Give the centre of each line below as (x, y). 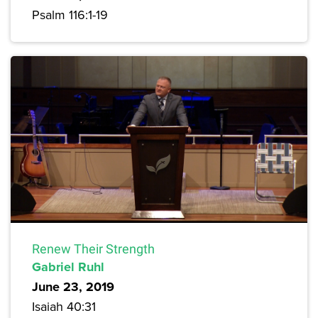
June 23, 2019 (73, 286)
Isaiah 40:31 (64, 306)
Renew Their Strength (93, 248)
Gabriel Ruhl (68, 267)
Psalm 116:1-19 (70, 14)
